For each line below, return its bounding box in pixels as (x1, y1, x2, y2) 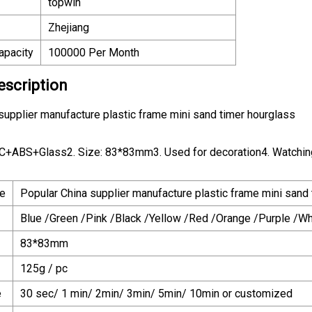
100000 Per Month (48, 45, 139, 59)
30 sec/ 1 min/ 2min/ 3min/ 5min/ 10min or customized (20, 286, 292, 300)
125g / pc (20, 261, 68, 275)
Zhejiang (48, 20, 89, 34)
